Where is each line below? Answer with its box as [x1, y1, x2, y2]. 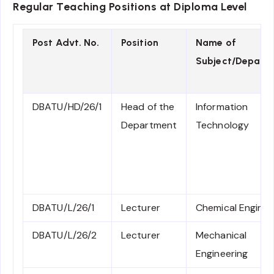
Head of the [121, 100, 175, 114]
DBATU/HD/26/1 [32, 100, 102, 114]
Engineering [196, 247, 248, 261]
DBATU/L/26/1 [32, 201, 95, 215]
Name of [196, 37, 236, 49]
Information [196, 100, 248, 114]
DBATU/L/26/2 [32, 229, 97, 242]
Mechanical [196, 229, 246, 242]
